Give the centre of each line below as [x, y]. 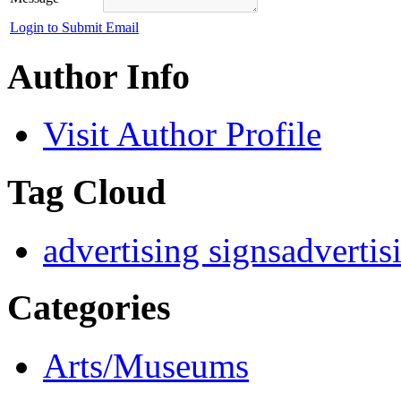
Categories [89, 308]
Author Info [98, 76]
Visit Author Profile [182, 134]
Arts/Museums [146, 366]
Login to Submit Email [74, 27]
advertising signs [162, 250]
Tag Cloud [86, 192]
